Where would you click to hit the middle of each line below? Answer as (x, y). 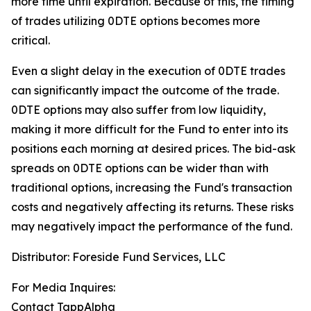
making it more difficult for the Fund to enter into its (150, 129)
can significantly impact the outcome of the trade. (145, 91)
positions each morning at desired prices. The (133, 149)
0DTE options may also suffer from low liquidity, (138, 110)
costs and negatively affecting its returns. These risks (152, 207)
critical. (31, 41)
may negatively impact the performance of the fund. (152, 227)
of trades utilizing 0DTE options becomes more (136, 21)
